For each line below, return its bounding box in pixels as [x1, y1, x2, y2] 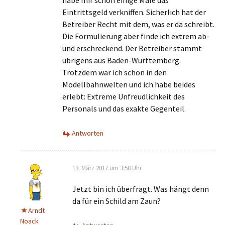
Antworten [72, 129, 103, 138]
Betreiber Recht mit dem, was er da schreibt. [62, 19, 214, 29]
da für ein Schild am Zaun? [72, 196, 161, 206]
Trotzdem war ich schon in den [62, 67, 167, 77]
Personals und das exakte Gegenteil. [62, 103, 186, 114]
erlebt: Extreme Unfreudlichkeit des [62, 91, 185, 101]
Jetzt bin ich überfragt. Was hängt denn [72, 184, 209, 194]
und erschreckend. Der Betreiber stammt [62, 43, 202, 53]
